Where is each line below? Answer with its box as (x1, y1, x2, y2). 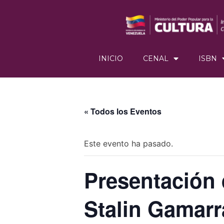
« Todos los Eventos (84, 105, 161, 117)
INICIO (98, 54, 123, 63)
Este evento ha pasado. (84, 138, 173, 149)
